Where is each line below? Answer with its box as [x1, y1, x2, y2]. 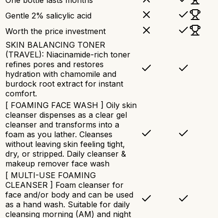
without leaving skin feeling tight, [5, 139, 125, 149]
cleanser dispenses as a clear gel [5, 110, 127, 120]
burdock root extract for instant [5, 79, 123, 89]
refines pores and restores [5, 59, 104, 70]
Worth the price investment [5, 26, 106, 36]
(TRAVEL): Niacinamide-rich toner [5, 50, 130, 60]
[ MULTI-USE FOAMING [5, 170, 96, 181]
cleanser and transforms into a [5, 120, 119, 130]
